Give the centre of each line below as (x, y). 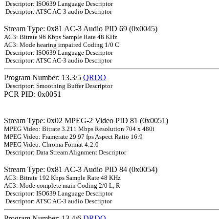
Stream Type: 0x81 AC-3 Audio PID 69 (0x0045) (81, 29)
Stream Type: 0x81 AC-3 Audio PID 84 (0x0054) (81, 170)
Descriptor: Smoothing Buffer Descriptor (58, 86)
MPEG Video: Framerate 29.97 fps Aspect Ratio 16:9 (73, 137)
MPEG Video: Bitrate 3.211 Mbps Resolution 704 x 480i (79, 129)
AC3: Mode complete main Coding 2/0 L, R (62, 186)
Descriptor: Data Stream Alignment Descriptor (65, 153)
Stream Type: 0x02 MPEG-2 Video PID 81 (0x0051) (86, 121)
